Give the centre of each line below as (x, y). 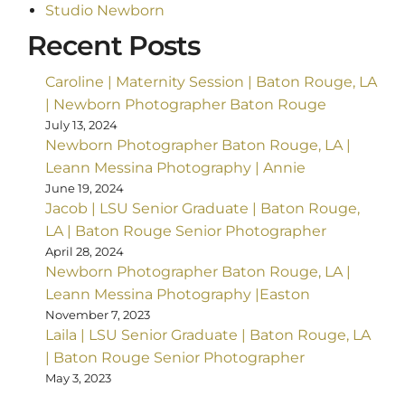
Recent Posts (113, 46)
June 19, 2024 (85, 188)
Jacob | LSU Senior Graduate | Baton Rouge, (202, 209)
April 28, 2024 (85, 252)
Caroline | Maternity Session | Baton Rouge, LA (211, 82)
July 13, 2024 (81, 125)
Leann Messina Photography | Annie (175, 168)
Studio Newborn (105, 11)
